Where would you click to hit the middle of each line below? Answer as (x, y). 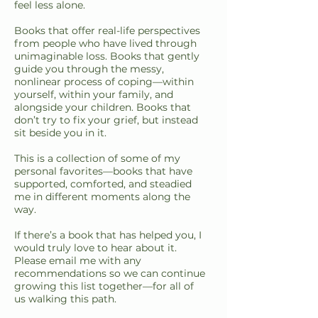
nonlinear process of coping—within (104, 82)
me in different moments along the (102, 197)
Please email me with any (78, 261)
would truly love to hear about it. (95, 248)
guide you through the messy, (89, 69)
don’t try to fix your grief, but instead (106, 120)
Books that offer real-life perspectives (107, 31)
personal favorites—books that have (103, 171)
